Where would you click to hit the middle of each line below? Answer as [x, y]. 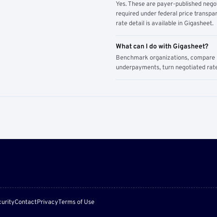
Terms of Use [76, 202]
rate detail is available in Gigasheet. [165, 24]
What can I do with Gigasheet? [162, 47]
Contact [26, 202]
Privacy [47, 202]
